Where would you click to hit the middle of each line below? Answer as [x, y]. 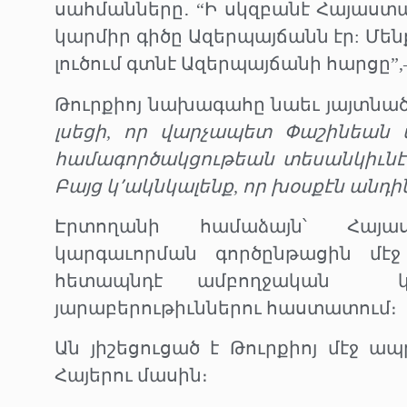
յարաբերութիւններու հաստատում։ [226, 308]
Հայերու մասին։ [131, 376]
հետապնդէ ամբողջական [192, 281]
